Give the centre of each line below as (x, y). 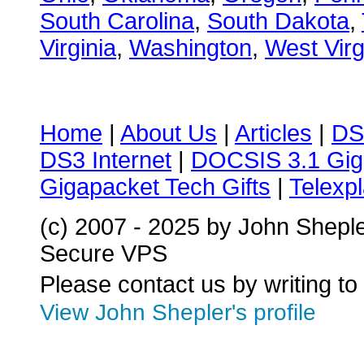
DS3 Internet (106, 160)
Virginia (78, 48)
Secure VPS (104, 253)
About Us (169, 133)
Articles (273, 133)
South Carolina (117, 21)
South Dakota (278, 21)
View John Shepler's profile (178, 312)
